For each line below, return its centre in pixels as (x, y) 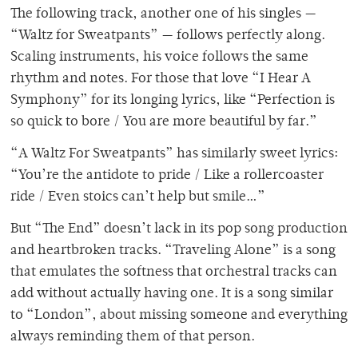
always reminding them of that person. (133, 337)
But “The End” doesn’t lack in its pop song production (179, 229)
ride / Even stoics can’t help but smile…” (138, 197)
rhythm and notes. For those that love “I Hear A (161, 79)
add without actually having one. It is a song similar (172, 294)
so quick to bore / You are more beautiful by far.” (165, 122)
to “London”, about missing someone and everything (179, 315)
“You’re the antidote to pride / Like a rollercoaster (167, 175)
